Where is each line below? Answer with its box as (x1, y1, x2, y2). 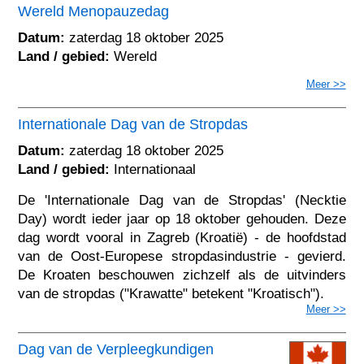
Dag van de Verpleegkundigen (18, 340, 214, 357)
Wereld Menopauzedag (18, 2, 170, 19)
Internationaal (110, 161, 197, 177)
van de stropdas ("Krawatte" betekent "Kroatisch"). (18, 285, 325, 301)
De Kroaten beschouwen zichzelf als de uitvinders (18, 266, 346, 283)
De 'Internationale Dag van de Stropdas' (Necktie (18, 192, 346, 208)
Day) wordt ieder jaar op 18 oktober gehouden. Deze (18, 210, 346, 227)
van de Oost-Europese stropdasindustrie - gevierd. (18, 248, 346, 264)
